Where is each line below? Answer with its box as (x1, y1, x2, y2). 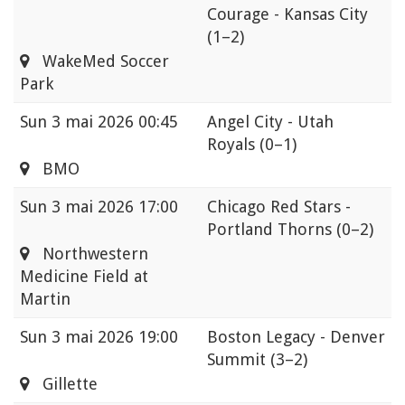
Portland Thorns (207, 220, 336, 240)
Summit (207, 350, 270, 370)
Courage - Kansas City (207, 5, 368, 24)
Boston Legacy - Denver (207, 327, 385, 347)
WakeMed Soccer (29, 52, 169, 71)
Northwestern (29, 244, 148, 264)
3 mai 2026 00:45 (52, 112, 178, 132)
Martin (20, 289, 71, 309)
